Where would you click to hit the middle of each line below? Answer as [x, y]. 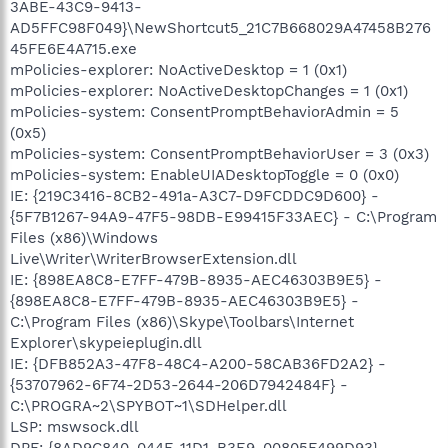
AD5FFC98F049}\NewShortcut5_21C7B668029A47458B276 [220, 27]
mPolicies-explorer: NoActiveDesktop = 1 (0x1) [178, 69]
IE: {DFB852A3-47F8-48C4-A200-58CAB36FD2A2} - [198, 363]
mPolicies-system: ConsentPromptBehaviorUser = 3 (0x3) [219, 153]
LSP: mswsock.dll [74, 426]
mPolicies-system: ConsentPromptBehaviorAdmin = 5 [204, 111]
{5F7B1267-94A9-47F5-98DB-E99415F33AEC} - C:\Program [223, 216]
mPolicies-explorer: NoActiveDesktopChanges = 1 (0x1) [209, 90]
